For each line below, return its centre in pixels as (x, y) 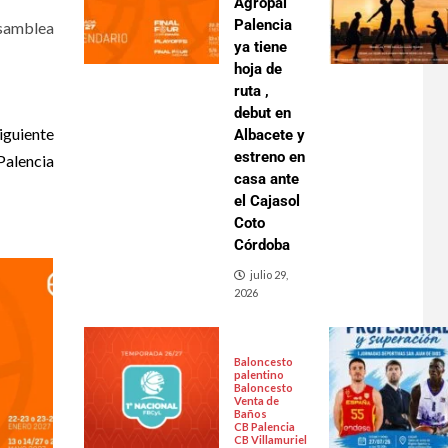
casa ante (266, 179)
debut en (262, 113)
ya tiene (260, 47)
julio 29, (268, 274)
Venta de (256, 400)
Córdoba (261, 245)
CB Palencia (264, 426)
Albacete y (269, 135)
